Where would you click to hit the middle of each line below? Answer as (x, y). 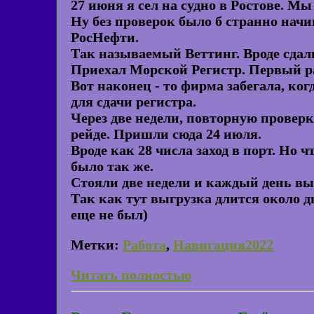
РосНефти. (105, 37)
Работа (144, 245)
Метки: (95, 245)
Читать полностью (131, 275)
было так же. (112, 166)
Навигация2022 (223, 245)
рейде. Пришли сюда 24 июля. (166, 134)
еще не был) (109, 215)
